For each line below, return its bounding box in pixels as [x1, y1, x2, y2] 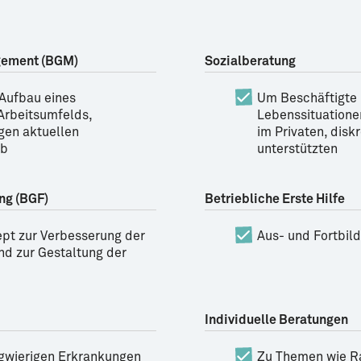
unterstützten [257, 143, 338, 156]
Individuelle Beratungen [205, 313, 348, 326]
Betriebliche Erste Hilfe [205, 193, 345, 205]
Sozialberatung [205, 55, 296, 68]
